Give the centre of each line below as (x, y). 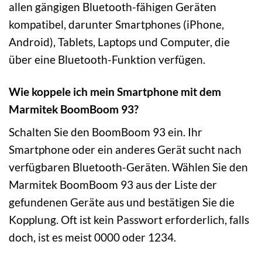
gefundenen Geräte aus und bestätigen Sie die (122, 202)
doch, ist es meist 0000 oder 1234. (92, 237)
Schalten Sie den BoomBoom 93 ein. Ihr (106, 132)
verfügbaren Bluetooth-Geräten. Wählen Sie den (128, 167)
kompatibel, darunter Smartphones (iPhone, (116, 24)
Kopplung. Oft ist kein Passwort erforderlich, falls (129, 220)
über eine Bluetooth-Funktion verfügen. (107, 59)
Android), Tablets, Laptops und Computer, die (119, 42)
